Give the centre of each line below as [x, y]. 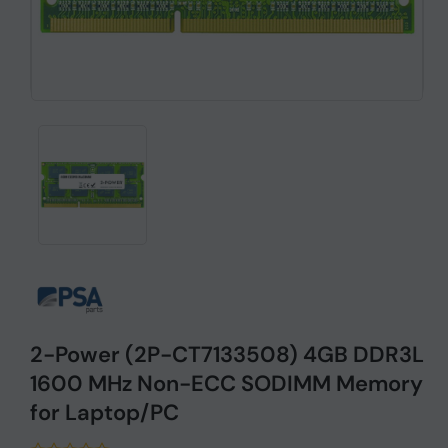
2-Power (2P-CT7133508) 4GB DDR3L [227, 354]
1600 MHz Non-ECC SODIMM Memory [226, 383]
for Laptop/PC [104, 412]
